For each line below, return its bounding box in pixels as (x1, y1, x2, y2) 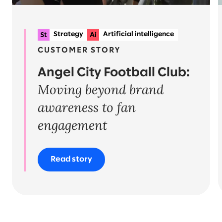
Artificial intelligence (103, 31, 174, 38)
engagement (38, 117, 107, 133)
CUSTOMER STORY (38, 47, 120, 54)
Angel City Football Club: (38, 67, 190, 79)
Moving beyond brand (38, 81, 164, 98)
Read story (51, 156, 92, 163)
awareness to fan (38, 99, 136, 115)
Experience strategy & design (90, 43, 189, 50)
